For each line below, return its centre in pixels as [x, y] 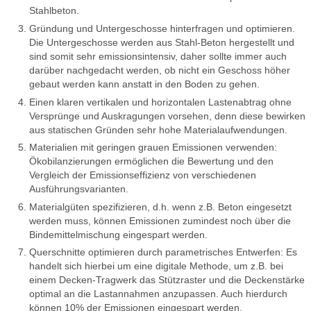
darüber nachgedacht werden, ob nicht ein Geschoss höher [160, 70]
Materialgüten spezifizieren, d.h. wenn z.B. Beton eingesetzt [160, 207]
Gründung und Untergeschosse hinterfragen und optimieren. [162, 28]
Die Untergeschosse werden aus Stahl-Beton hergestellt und [162, 42]
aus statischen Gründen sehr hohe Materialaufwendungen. [158, 129]
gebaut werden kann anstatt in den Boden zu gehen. [144, 84]
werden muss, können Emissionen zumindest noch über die [160, 220]
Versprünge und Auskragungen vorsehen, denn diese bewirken [167, 116]
